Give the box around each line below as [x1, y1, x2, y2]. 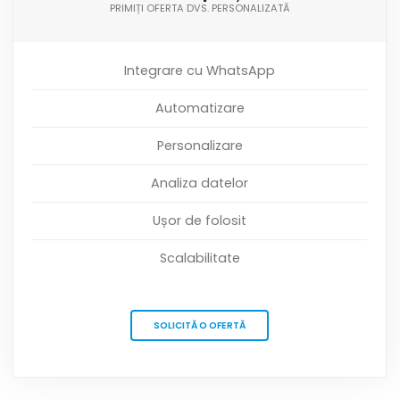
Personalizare [156, 137, 243, 155]
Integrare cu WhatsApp [124, 62, 275, 80]
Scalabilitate [159, 249, 240, 268]
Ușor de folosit [153, 212, 246, 230]
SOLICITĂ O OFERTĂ [154, 319, 246, 333]
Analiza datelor [151, 174, 248, 193]
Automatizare [154, 99, 245, 118]
